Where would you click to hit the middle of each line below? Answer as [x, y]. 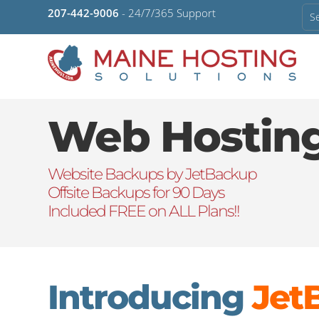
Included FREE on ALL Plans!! [144, 211]
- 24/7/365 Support [168, 13]
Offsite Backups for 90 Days [136, 193]
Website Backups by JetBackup [152, 174]
